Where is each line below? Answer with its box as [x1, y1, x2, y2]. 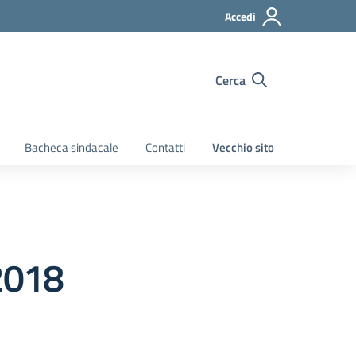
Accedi [225, 8, 256, 25]
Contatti [145, 138, 185, 157]
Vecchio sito [212, 138, 274, 157]
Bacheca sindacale [25, 138, 118, 157]
